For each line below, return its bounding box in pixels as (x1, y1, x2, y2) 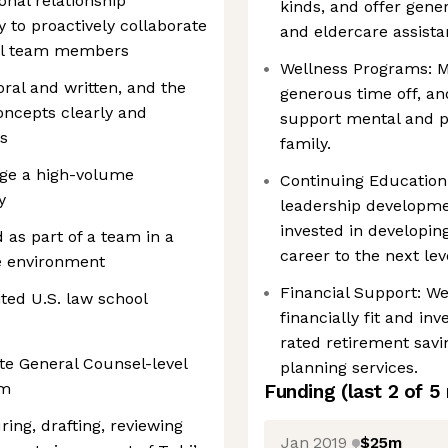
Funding (264, 380, 341, 403)
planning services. (280, 358, 418, 377)
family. (280, 134, 331, 153)
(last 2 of (340, 380, 429, 403)
